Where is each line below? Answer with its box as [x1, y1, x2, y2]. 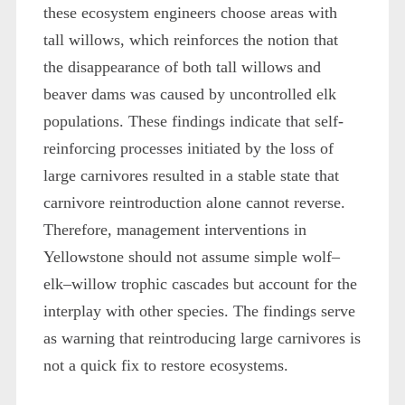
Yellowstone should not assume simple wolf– [42, 247, 340, 266]
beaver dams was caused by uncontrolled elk [42, 84, 336, 103]
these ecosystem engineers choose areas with [42, 3, 337, 22]
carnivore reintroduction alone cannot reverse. [42, 193, 345, 212]
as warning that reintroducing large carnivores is [42, 328, 361, 347]
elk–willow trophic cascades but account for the [42, 274, 357, 293]
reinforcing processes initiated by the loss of [42, 138, 334, 157]
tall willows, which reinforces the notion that [42, 30, 338, 49]
